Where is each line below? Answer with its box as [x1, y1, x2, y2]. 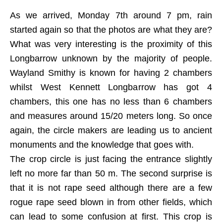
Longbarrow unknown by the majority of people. [10, 54, 212, 63]
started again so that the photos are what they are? [10, 25, 212, 35]
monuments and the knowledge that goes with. [10, 140, 194, 150]
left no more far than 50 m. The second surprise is [10, 168, 212, 178]
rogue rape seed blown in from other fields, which [10, 197, 212, 207]
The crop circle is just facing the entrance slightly [10, 154, 212, 164]
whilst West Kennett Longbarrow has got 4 [10, 82, 212, 92]
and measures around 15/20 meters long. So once [10, 111, 212, 121]
